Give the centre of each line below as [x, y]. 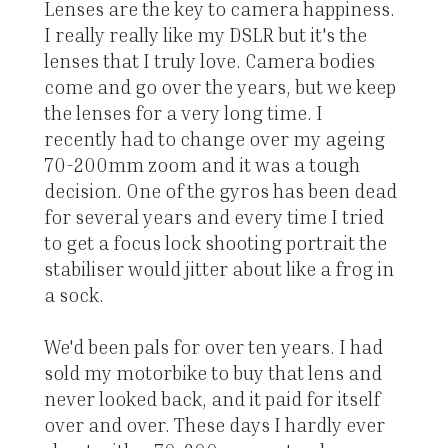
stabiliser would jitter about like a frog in [218, 269]
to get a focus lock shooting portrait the [215, 243]
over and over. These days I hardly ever [214, 425]
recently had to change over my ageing [214, 139]
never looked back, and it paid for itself [211, 399]
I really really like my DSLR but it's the [205, 35]
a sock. [73, 295]
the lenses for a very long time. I [183, 113]
